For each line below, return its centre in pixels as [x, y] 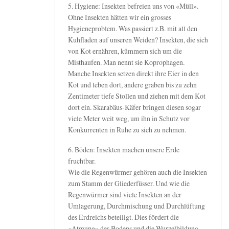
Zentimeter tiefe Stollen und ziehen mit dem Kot [137, 96]
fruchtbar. [82, 161]
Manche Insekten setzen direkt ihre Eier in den [133, 73]
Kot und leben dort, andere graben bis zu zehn [132, 84]
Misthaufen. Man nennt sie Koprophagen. [126, 62]
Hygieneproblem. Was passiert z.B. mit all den [133, 28]
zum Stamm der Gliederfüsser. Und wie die [129, 183]
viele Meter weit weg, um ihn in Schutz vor [129, 118]
